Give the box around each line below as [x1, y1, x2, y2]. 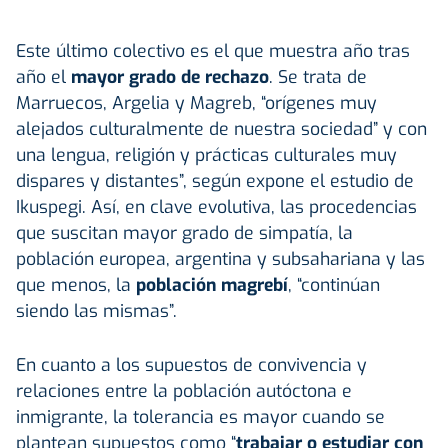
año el [16, 64, 71, 89]
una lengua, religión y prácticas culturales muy [16, 142, 397, 167]
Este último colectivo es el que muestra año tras [16, 38, 410, 63]
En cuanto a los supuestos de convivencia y [16, 352, 367, 377]
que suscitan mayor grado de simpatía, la [16, 220, 353, 245]
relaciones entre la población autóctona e [16, 378, 352, 403]
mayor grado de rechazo [71, 64, 269, 89]
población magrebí [136, 272, 288, 297]
